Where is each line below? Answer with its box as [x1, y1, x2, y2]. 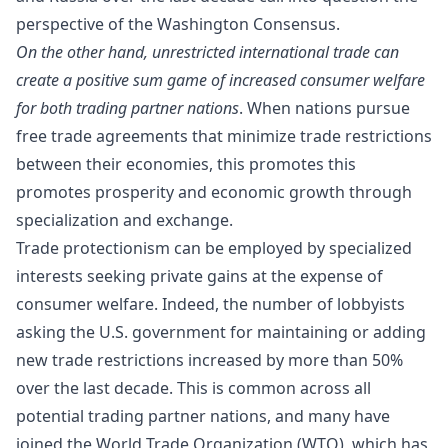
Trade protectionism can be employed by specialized [16, 237, 412, 260]
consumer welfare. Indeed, [16, 293, 223, 316]
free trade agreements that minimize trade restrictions [16, 125, 432, 148]
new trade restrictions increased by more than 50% [16, 349, 403, 372]
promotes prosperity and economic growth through [16, 181, 412, 204]
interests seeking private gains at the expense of [16, 265, 383, 288]
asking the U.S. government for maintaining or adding [16, 321, 426, 344]
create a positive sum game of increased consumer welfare [16, 69, 425, 92]
